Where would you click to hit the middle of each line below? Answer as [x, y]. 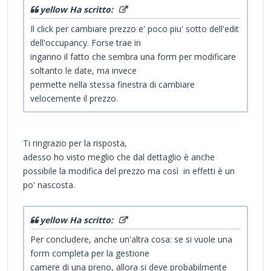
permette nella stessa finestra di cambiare [113, 85]
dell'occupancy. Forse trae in [86, 43]
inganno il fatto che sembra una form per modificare [133, 57]
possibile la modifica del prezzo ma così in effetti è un [129, 171]
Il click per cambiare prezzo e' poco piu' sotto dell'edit [135, 29]
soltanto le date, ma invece [83, 71]
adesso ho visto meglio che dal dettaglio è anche [119, 157]
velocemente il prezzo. [74, 99]
